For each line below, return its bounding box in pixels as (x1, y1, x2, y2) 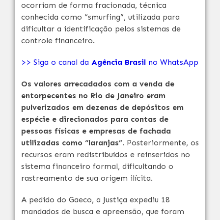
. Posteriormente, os (122, 138, 199, 147)
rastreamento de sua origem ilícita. (21, 173, 153, 183)
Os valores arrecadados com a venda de (21, 79, 174, 88)
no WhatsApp (148, 57, 198, 67)
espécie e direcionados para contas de (21, 114, 168, 124)
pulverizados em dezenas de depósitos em (21, 103, 184, 112)
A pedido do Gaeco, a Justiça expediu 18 (21, 195, 170, 204)
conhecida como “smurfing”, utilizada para (21, 12, 180, 22)
